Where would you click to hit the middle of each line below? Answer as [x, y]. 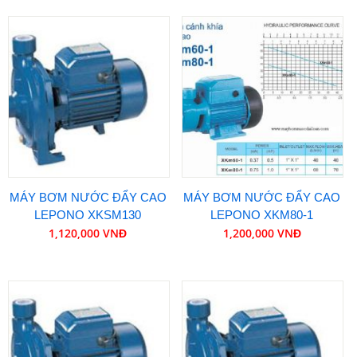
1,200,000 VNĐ [262, 233]
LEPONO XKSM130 [88, 214]
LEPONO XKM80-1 [262, 214]
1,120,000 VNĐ [88, 233]
